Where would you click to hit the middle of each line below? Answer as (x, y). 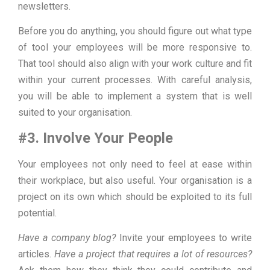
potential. (37, 213)
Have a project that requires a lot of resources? (153, 254)
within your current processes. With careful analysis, (135, 80)
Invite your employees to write (184, 238)
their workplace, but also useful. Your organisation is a (135, 180)
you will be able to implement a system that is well (135, 96)
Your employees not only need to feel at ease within (135, 164)
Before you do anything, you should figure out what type (135, 31)
